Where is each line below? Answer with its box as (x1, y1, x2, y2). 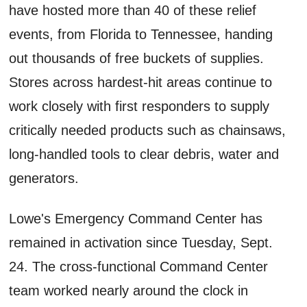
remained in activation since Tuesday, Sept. (9, 234, 273, 250)
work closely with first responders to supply (9, 98, 270, 114)
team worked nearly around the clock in (9, 282, 249, 298)
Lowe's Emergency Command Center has (9, 210, 263, 226)
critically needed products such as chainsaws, (9, 122, 286, 138)
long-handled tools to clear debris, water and (9, 146, 280, 162)
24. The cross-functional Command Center (9, 258, 269, 274)
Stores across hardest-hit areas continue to (9, 74, 273, 90)
